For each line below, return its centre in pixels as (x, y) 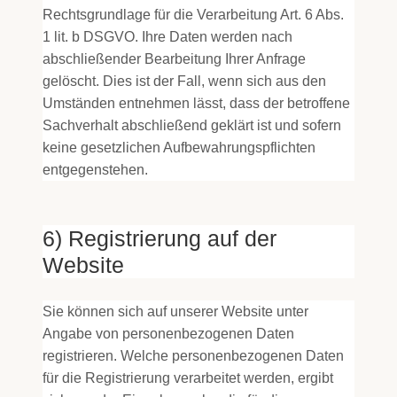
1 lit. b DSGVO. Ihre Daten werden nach (167, 37)
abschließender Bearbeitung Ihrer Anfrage (174, 59)
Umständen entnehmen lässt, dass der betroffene (196, 103)
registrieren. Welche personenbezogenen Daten (193, 356)
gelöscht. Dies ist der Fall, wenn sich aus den (184, 81)
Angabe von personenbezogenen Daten (168, 334)
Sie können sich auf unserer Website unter (175, 311)
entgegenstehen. (95, 170)
